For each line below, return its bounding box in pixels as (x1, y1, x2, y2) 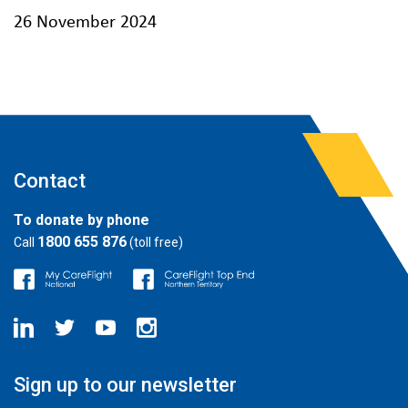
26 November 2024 (14, 14, 157, 33)
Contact (14, 169, 86, 193)
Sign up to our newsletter (14, 372, 237, 396)
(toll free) (127, 234, 183, 250)
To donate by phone (14, 210, 149, 229)
